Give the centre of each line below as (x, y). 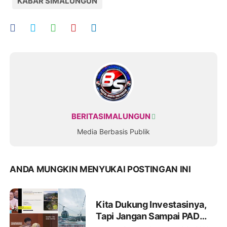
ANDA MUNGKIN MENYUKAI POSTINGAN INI (100, 169)
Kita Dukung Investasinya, (151, 204)
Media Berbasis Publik (113, 132)
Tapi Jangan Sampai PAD (148, 216)
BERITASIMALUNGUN (111, 117)
